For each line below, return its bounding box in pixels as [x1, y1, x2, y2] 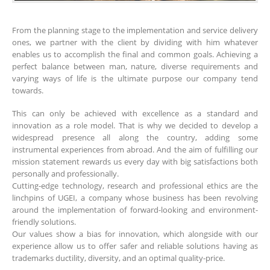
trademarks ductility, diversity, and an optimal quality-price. [12, 253, 225, 264]
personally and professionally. [12, 168, 119, 180]
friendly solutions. [12, 216, 76, 228]
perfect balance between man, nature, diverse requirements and [12, 60, 258, 72]
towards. [12, 84, 43, 96]
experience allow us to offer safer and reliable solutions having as [12, 240, 258, 252]
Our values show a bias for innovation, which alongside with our [12, 228, 258, 240]
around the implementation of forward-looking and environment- [12, 204, 258, 216]
